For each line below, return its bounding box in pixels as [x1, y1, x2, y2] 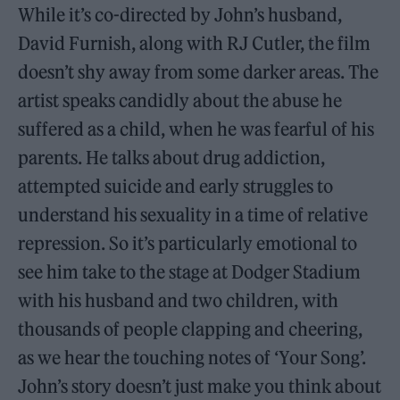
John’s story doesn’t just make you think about [18, 375, 382, 398]
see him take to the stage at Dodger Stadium [18, 261, 362, 284]
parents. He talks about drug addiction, [18, 146, 326, 170]
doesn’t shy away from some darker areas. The [18, 61, 379, 84]
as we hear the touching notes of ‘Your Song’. [18, 346, 367, 370]
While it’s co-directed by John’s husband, [18, 4, 343, 27]
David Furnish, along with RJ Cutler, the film [18, 32, 371, 55]
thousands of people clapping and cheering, [18, 318, 363, 341]
